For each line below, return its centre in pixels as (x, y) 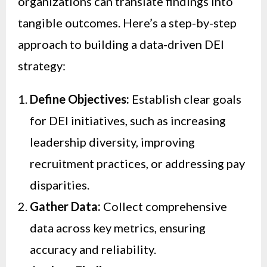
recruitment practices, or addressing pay (137, 164)
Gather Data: (65, 207)
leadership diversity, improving (112, 142)
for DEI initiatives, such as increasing (128, 121)
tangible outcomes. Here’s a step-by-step (127, 23)
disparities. (60, 185)
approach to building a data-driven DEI (121, 44)
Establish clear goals (185, 99)
